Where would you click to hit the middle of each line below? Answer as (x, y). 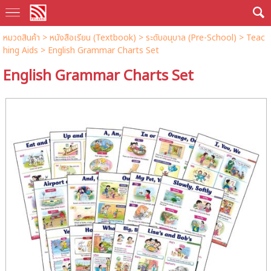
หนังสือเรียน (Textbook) (93, 38)
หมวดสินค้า (21, 38)
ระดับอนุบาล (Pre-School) (191, 38)
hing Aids (20, 51)
